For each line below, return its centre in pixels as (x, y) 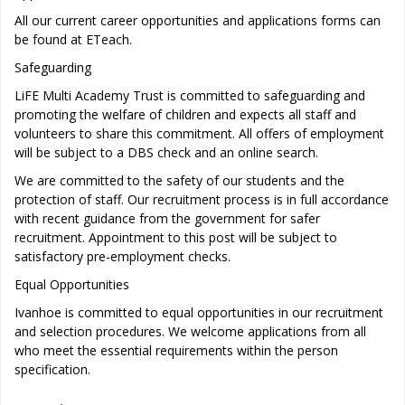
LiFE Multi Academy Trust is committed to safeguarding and (190, 95)
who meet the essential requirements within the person (176, 350)
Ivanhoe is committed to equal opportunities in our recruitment (199, 312)
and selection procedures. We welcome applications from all (190, 331)
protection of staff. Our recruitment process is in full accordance (202, 199)
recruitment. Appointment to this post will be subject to (176, 237)
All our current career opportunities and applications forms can (198, 20)
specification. (52, 369)
